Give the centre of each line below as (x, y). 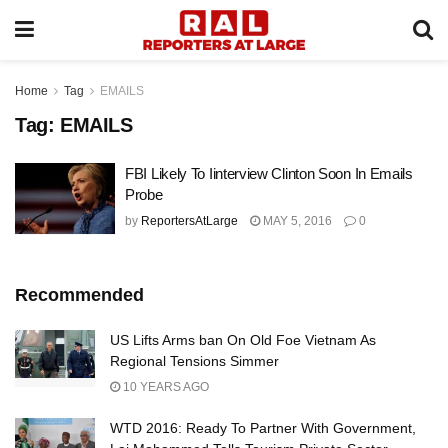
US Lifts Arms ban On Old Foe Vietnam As (243, 339)
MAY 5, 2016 (296, 221)
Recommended (79, 294)
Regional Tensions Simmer (194, 360)
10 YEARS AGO (164, 386)
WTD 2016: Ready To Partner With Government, (263, 427)
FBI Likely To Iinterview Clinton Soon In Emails (269, 173)
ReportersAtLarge (189, 221)
